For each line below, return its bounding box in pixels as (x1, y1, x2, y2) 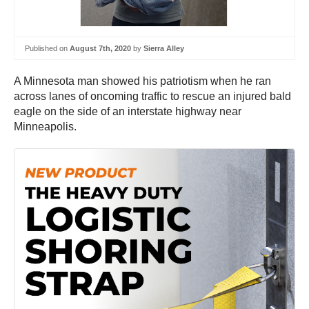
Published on (25, 43, 70, 52)
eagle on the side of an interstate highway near (14, 106, 241, 118)
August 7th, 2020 (70, 43, 131, 52)
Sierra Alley (143, 43, 184, 52)
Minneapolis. (14, 121, 77, 133)
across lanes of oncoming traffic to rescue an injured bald (14, 90, 291, 103)
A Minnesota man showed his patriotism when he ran (14, 75, 271, 88)
